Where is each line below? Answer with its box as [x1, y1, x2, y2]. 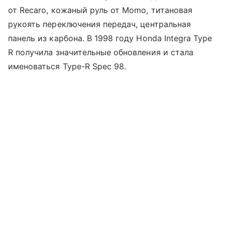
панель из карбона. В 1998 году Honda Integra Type [8, 33, 212, 43]
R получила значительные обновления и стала [8, 47, 194, 57]
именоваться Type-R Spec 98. [8, 61, 127, 71]
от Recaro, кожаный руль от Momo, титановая [8, 5, 193, 15]
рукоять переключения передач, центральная [8, 19, 191, 29]
